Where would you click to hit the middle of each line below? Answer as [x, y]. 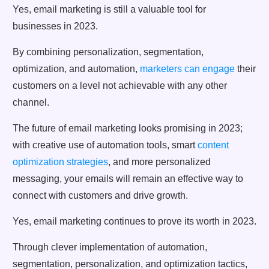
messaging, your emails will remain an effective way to [128, 178]
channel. [31, 102]
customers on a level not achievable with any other [120, 85]
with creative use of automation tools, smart [105, 145]
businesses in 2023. [55, 26]
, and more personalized [159, 162]
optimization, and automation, [76, 68]
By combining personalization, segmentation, [108, 52]
